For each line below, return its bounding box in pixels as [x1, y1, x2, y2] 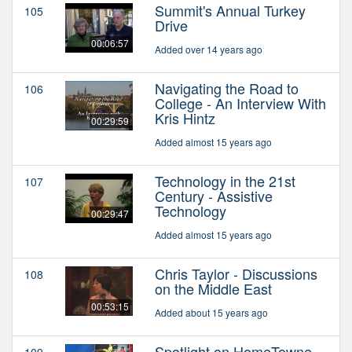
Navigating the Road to [155, 77, 299, 98]
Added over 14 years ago [155, 42, 262, 56]
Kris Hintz [155, 107, 215, 128]
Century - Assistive [155, 185, 273, 206]
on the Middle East [155, 277, 272, 299]
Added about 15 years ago [155, 305, 268, 319]
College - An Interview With [155, 92, 326, 113]
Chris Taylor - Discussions [155, 262, 317, 284]
